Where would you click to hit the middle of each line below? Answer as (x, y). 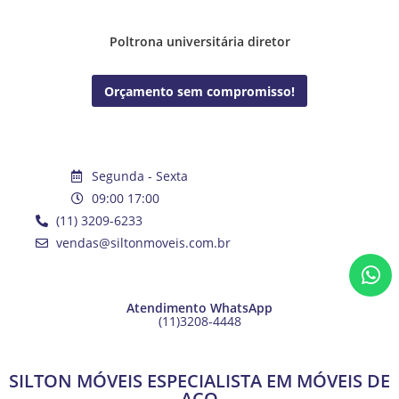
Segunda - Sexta (139, 176)
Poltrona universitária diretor (199, 42)
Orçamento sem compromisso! (199, 91)
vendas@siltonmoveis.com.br (143, 243)
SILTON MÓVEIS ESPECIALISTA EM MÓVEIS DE (199, 381)
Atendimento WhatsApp (199, 308)
